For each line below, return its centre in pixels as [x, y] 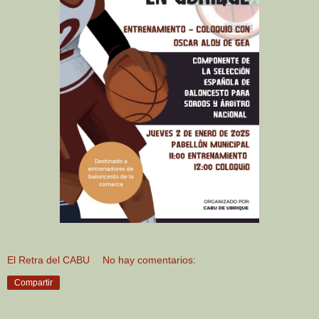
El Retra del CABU [48, 260]
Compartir [33, 282]
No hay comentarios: [150, 260]
